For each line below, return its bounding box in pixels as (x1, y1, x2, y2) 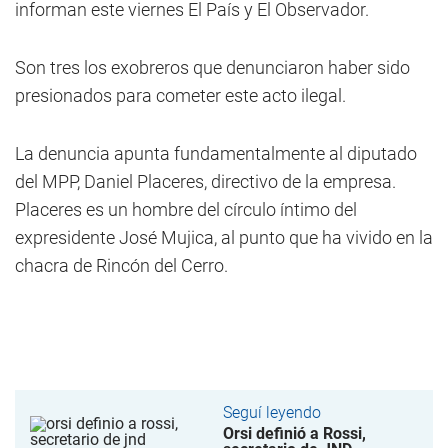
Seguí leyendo (222, 403, 321, 422)
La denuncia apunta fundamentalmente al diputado (15, 143, 417, 164)
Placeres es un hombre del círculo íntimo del (15, 199, 357, 220)
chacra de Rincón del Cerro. (15, 255, 228, 276)
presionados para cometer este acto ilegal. (15, 85, 346, 106)
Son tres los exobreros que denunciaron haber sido (15, 57, 410, 78)
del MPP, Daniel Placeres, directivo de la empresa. (15, 171, 396, 192)
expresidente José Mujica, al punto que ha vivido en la (15, 227, 433, 248)
